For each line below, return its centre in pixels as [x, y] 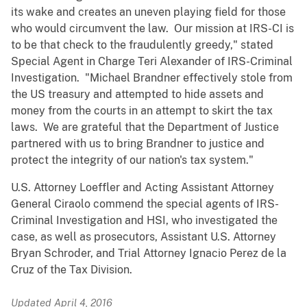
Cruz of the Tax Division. [72, 270]
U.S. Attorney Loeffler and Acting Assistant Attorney [143, 188]
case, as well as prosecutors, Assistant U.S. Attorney [144, 237]
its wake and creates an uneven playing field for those [148, 12]
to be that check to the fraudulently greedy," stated [142, 45]
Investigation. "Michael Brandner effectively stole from [152, 78]
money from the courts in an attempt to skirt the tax [142, 111]
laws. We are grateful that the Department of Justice [145, 127]
